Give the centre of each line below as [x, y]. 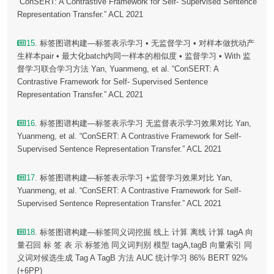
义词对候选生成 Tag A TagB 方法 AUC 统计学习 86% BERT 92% [132, 258]
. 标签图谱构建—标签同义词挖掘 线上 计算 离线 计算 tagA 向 [144, 232]
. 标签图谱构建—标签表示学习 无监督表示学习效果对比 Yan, [143, 124]
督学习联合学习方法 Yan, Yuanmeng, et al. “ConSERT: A [118, 69]
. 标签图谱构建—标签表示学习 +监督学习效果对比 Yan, [134, 178]
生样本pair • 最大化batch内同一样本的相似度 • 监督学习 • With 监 [134, 56]
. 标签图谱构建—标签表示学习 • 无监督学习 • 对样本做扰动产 [145, 43]
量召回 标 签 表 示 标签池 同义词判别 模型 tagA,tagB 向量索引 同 [135, 245]
